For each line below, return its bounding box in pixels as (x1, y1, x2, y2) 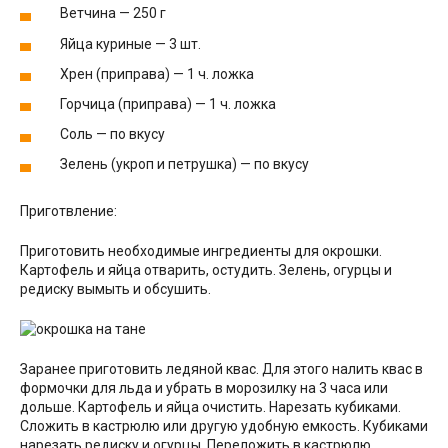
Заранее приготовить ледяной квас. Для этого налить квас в (20, 361, 423, 378)
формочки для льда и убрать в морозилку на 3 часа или (20, 380, 388, 397)
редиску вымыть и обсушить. (20, 281, 211, 298)
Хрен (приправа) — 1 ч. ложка (60, 65, 254, 82)
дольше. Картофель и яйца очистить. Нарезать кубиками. (20, 399, 401, 416)
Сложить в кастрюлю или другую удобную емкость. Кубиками (20, 418, 428, 435)
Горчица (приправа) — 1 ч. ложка (60, 95, 276, 112)
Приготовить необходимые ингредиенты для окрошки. (20, 243, 382, 260)
